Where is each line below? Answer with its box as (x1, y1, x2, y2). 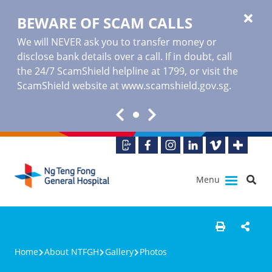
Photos (140, 245, 167, 257)
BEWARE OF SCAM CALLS (17, 13, 192, 33)
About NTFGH (44, 245, 99, 257)
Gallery (105, 245, 134, 257)
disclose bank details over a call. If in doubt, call (17, 50, 232, 63)
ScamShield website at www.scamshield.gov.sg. (17, 79, 231, 92)
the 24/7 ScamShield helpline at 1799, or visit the (17, 64, 238, 78)
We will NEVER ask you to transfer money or (17, 35, 217, 49)
